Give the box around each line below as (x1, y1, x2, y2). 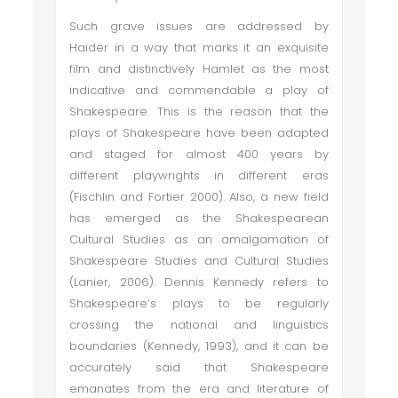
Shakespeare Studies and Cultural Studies (69, 252, 329, 269)
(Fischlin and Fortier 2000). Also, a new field (69, 188, 329, 205)
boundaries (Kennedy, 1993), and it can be (69, 338, 329, 354)
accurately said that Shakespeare (69, 359, 329, 376)
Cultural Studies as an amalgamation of (69, 231, 329, 248)
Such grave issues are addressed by (69, 18, 329, 35)
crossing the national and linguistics (69, 316, 329, 333)
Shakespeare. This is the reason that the (69, 103, 329, 120)
